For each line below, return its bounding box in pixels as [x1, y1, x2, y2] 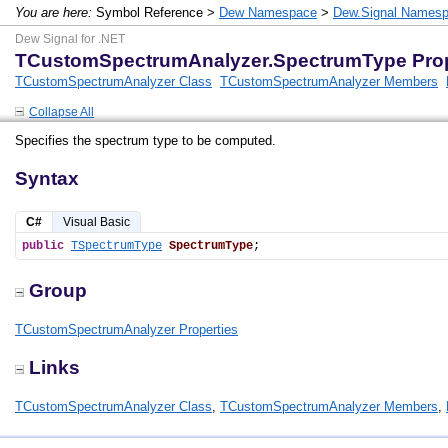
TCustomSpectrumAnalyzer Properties [15, 322, 238, 337]
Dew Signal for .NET [15, 32, 125, 46]
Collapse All [29, 105, 94, 119]
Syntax [15, 168, 79, 189]
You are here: [15, 5, 92, 20]
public [22, 239, 64, 253]
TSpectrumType [71, 239, 162, 253]
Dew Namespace [219, 5, 317, 20]
